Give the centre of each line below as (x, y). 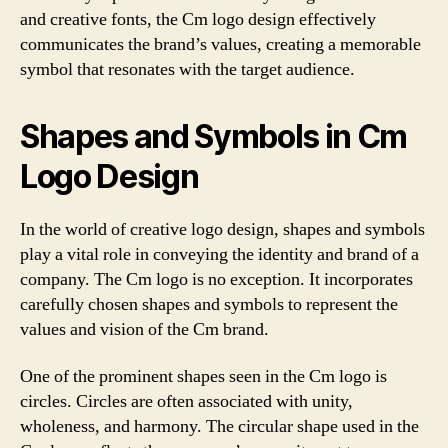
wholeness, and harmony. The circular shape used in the (219, 426)
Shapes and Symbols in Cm (214, 136)
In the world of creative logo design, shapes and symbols (222, 229)
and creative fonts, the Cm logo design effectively (198, 19)
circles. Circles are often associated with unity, (186, 401)
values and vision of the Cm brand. (144, 329)
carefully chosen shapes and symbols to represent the (209, 304)
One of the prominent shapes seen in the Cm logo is (203, 376)
